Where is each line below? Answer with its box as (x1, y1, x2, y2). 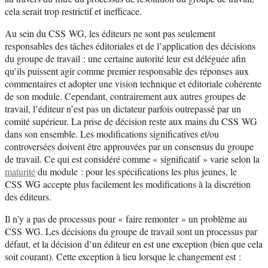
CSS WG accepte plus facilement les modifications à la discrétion (5, 177, 251, 190)
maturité (5, 165, 35, 178)
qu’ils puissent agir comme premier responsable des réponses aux (5, 64, 249, 77)
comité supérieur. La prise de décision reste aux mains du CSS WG (5, 114, 257, 127)
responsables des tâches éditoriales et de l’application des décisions (5, 39, 255, 52)
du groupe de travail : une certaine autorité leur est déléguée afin (5, 51, 246, 65)
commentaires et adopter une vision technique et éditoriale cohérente (5, 77, 261, 90)
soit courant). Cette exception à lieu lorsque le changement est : (5, 249, 241, 263)
